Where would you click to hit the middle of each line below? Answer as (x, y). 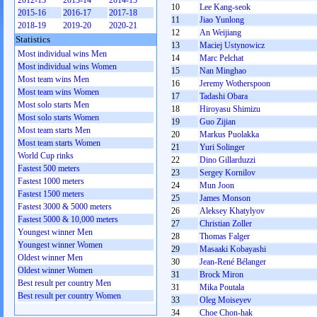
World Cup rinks (46, 156)
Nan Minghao (223, 71)
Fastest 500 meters (49, 168)
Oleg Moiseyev (225, 300)
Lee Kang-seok (225, 7)
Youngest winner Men (55, 232)
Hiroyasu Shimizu (230, 109)
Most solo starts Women (58, 117)
